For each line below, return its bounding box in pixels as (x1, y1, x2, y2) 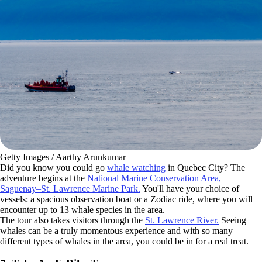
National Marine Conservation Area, (87, 173, 221, 183)
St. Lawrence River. (145, 215, 219, 225)
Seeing (219, 215, 246, 225)
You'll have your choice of (140, 183, 239, 194)
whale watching (107, 162, 166, 173)
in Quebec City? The (166, 162, 245, 173)
